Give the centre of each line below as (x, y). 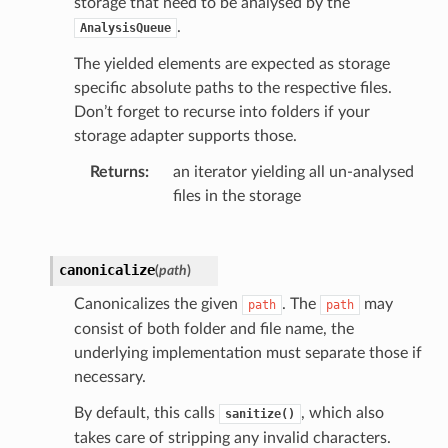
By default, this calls (146, 412)
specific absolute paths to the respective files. (232, 87)
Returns (117, 171)
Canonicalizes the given (157, 303)
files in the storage (236, 195)
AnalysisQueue (125, 27)
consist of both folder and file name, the (213, 328)
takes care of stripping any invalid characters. (232, 437)
